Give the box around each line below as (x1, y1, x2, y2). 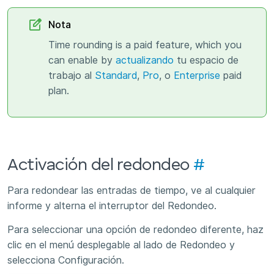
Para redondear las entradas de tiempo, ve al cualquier (7, 185, 256, 197)
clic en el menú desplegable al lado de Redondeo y (7, 239, 235, 251)
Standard (95, 69, 137, 81)
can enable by (48, 54, 116, 66)
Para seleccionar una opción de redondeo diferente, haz (7, 224, 264, 236)
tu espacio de (174, 54, 239, 66)
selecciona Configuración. (7, 254, 124, 267)
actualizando (116, 54, 174, 66)
